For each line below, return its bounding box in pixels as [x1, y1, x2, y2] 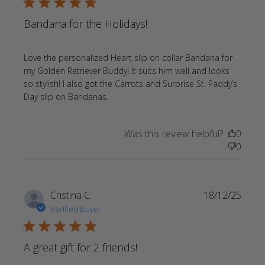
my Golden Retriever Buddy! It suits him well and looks [24, 65, 230, 77]
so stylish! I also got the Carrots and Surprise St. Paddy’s [24, 78, 238, 90]
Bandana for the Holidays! [24, 17, 148, 31]
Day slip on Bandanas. [24, 91, 109, 103]
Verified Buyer [50, 203, 102, 215]
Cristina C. [50, 189, 92, 202]
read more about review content [108, 91, 254, 104]
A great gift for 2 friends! [24, 240, 138, 255]
